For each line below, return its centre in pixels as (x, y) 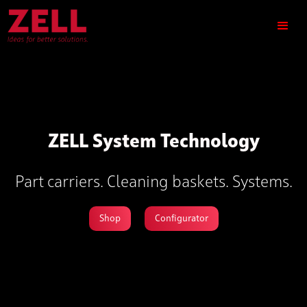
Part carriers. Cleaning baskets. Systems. (153, 183)
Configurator (181, 219)
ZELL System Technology (153, 142)
